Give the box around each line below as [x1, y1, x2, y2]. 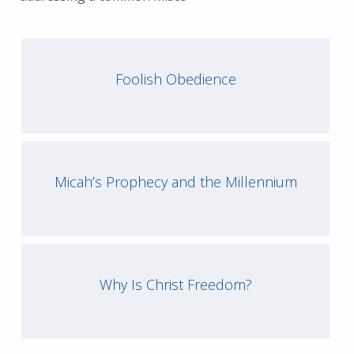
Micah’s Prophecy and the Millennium [54, 172, 297, 192]
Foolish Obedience [115, 70, 236, 89]
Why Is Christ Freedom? [99, 275, 252, 295]
